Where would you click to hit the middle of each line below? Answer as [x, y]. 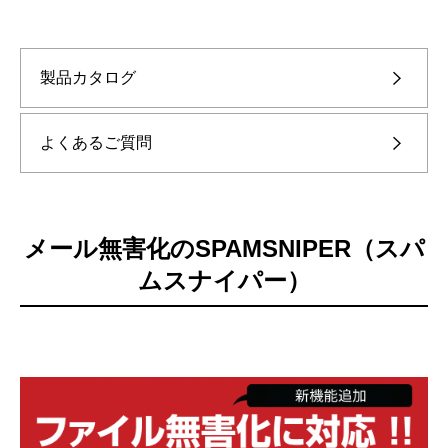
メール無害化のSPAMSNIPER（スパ [224, 248]
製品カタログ [88, 77]
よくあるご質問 [96, 142]
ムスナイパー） [224, 280]
